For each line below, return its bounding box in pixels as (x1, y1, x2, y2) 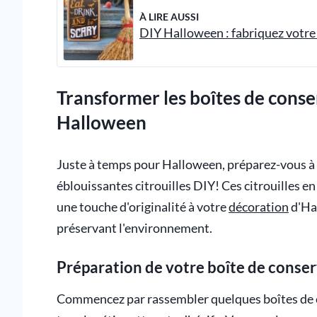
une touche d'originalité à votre (57, 199, 229, 214)
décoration (229, 199, 289, 214)
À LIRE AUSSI (139, 10, 199, 23)
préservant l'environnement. (57, 220, 212, 236)
